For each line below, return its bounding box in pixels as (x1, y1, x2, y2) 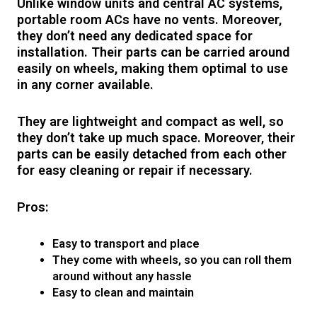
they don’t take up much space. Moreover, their (17, 129, 296, 145)
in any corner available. (17, 76, 154, 92)
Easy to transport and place (52, 237, 200, 251)
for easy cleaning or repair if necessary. (17, 162, 253, 178)
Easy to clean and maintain (52, 286, 197, 300)
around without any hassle (52, 270, 195, 284)
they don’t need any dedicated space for (17, 28, 253, 43)
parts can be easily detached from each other (17, 146, 287, 161)
